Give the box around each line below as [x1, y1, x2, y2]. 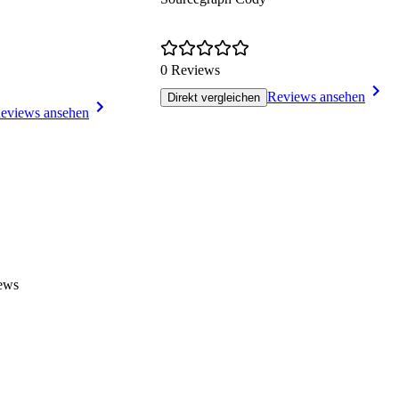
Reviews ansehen [267, 89, 365, 105]
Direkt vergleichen [167, 91, 260, 105]
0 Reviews [160, 62, 220, 78]
